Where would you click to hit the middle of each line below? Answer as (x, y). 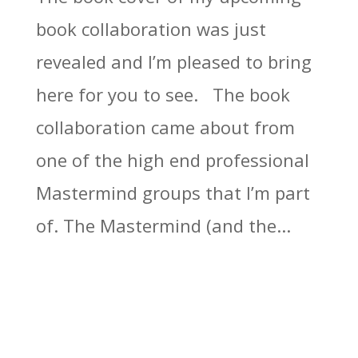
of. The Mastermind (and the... (163, 226)
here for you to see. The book (163, 95)
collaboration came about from (165, 127)
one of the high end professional (172, 160)
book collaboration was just (151, 29)
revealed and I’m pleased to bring (173, 62)
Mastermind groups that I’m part (173, 193)
